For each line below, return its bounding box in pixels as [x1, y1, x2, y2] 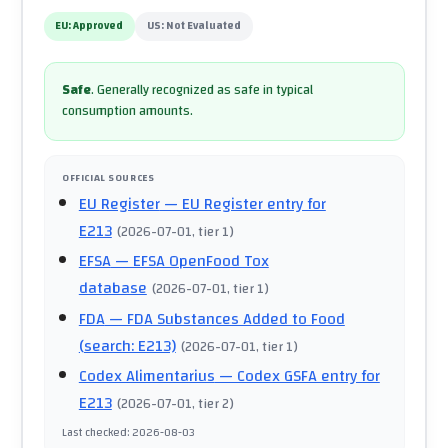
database [78, 273, 147, 304]
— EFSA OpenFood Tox [110, 246, 269, 277]
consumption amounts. [62, 99, 193, 124]
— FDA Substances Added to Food [104, 303, 345, 334]
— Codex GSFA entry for [214, 361, 380, 392]
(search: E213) [78, 330, 176, 361]
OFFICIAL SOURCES [62, 168, 155, 187]
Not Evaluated [166, 16, 242, 37]
